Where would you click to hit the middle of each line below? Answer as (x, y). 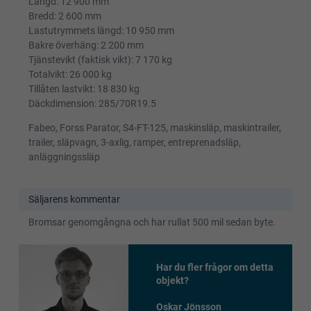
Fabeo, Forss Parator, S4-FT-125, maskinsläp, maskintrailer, (154, 127)
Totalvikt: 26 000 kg (70, 75)
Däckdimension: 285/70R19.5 (92, 104)
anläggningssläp (64, 157)
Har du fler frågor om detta (215, 267)
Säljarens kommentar (74, 199)
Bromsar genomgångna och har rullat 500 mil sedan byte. (152, 222)
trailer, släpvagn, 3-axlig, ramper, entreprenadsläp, (134, 142)
